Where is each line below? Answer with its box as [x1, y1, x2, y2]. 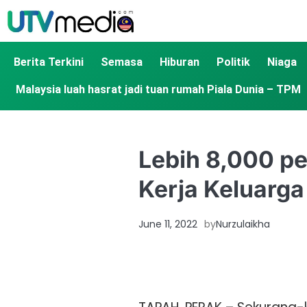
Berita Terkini [14, 56, 84, 69]
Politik [217, 56, 250, 69]
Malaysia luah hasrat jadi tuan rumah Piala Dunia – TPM [15, 83, 301, 97]
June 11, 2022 [138, 217, 197, 232]
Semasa [101, 56, 143, 69]
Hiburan [160, 56, 199, 69]
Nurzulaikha [216, 217, 270, 232]
